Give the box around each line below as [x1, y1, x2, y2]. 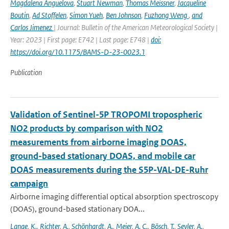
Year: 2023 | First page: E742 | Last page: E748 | [10, 35, 151, 44]
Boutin [10, 10, 29, 20]
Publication [10, 67, 42, 77]
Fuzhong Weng [144, 10, 189, 20]
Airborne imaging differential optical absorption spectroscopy [10, 192, 218, 201]
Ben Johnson [106, 10, 141, 20]
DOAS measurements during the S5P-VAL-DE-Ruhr [10, 164, 208, 175]
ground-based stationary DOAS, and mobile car [10, 150, 195, 162]
